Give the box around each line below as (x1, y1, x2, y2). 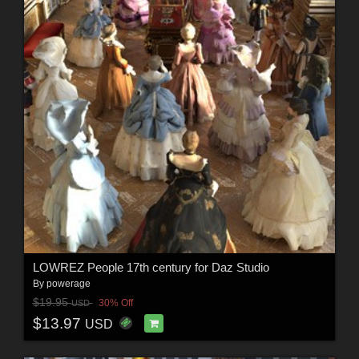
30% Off (98, 297, 133, 309)
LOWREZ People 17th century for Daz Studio (32, 260, 269, 274)
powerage (46, 277, 91, 289)
